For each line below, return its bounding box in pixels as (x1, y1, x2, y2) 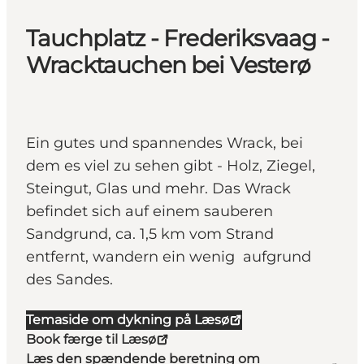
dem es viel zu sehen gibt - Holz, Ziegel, (26, 157, 315, 175)
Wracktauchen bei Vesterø (26, 51, 310, 80)
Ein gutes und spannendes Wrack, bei (26, 134, 303, 153)
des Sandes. (26, 271, 113, 289)
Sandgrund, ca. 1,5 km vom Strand (26, 225, 274, 244)
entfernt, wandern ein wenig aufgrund (26, 248, 311, 266)
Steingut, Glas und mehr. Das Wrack (26, 180, 291, 198)
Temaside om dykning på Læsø (26, 312, 229, 328)
